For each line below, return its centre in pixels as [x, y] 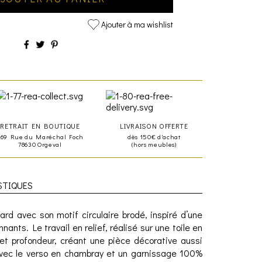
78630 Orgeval [40, 144]
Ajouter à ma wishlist [137, 24]
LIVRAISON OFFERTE [154, 125]
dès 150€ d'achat [154, 136]
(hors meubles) [154, 144]
